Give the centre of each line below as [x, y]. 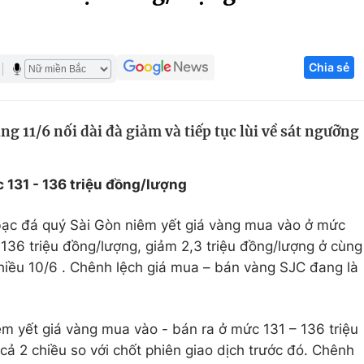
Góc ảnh [305, 19]
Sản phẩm [295, 141]
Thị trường [295, 171]
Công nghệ [298, 79]
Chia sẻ [329, 67]
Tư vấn [284, 202]
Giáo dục [91, 79]
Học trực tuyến [110, 141]
